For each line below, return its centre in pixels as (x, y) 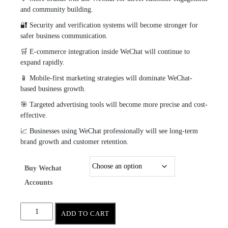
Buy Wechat (43, 168)
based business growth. (53, 89)
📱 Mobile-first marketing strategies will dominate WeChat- (106, 78)
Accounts (38, 182)
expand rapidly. (42, 62)
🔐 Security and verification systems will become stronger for (109, 25)
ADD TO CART (85, 213)
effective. (34, 115)
